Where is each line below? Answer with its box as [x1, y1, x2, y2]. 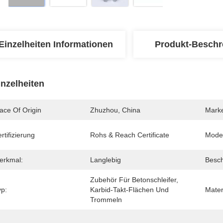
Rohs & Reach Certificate [90, 131, 169, 139]
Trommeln [90, 196, 122, 204]
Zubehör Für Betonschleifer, [90, 176, 178, 184]
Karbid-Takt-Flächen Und [90, 186, 169, 194]
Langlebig [90, 156, 121, 164]
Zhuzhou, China [90, 106, 140, 114]
